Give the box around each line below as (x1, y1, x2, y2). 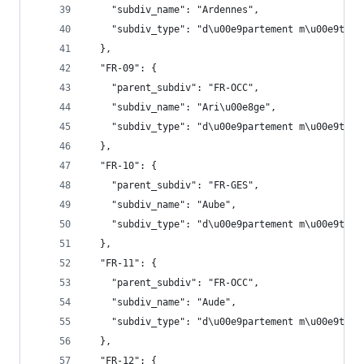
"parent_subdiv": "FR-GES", (89, 180, 259, 191)
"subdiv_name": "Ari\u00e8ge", (89, 102, 276, 113)
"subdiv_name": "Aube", (89, 199, 236, 210)
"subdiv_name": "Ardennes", (89, 4, 259, 15)
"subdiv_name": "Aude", (89, 297, 236, 308)
